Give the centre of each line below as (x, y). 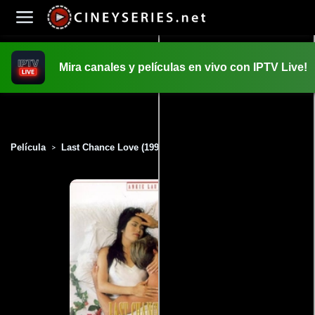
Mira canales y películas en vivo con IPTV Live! (183, 67)
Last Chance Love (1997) (114, 147)
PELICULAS (157, 114)
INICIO (157, 90)
